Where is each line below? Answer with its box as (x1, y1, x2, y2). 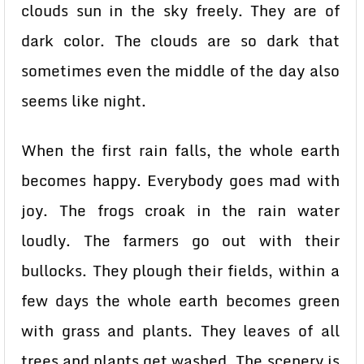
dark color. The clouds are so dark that (21, 28, 340, 53)
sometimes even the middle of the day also (21, 58, 340, 83)
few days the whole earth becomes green (21, 288, 340, 313)
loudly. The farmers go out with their (21, 228, 340, 253)
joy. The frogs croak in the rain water (21, 198, 340, 223)
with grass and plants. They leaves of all (21, 318, 340, 343)
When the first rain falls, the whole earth (21, 138, 340, 162)
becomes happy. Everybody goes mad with (21, 168, 340, 193)
